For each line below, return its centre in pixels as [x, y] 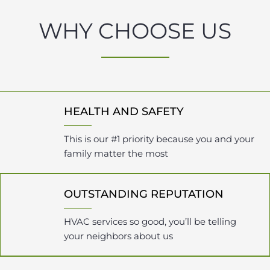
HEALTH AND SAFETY [124, 111]
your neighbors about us [119, 236]
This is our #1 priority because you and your [159, 139]
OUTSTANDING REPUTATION [144, 194]
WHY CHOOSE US [135, 31]
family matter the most [116, 153]
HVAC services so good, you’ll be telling [150, 221]
